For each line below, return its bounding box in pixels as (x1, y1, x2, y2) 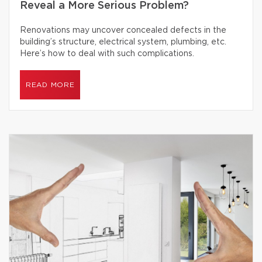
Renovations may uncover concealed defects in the (20, 26, 226, 35)
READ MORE (26, 81, 75, 88)
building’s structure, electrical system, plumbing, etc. (20, 38, 226, 46)
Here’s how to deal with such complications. (20, 50, 194, 58)
